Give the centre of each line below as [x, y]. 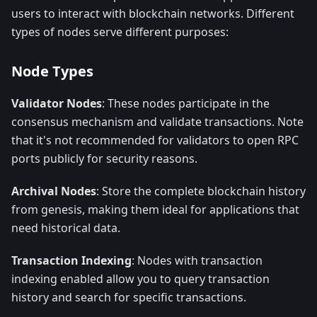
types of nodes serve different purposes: [120, 32]
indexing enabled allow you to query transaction [140, 279]
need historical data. [66, 228]
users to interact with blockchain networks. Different [153, 14]
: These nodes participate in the [186, 104]
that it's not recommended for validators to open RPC [155, 140]
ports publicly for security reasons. [104, 159]
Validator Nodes [57, 104]
